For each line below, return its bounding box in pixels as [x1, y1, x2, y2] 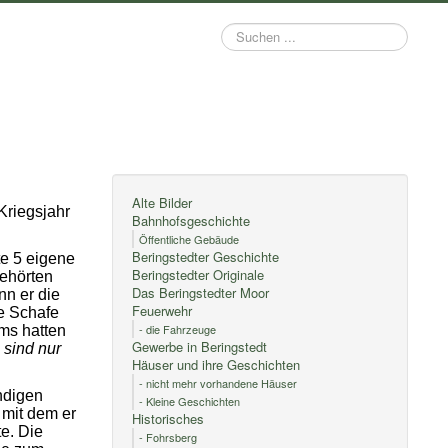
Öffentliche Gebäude [139, 231, 240, 247]
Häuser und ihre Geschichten [132, 355, 301, 374]
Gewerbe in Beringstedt [132, 337, 268, 356]
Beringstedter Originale [132, 265, 265, 284]
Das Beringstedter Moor [132, 283, 270, 302]
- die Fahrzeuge [139, 321, 217, 337]
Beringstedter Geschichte [132, 247, 280, 266]
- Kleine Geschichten [139, 393, 241, 409]
